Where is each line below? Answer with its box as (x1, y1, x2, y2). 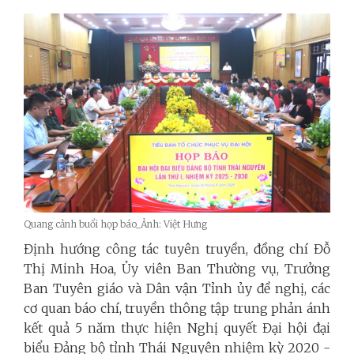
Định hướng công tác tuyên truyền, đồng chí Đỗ (24, 240, 330, 257)
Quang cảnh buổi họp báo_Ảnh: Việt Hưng (24, 217, 207, 230)
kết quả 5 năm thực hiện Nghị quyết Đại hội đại (24, 319, 330, 336)
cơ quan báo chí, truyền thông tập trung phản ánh (24, 299, 330, 316)
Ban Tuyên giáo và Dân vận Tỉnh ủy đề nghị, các (24, 280, 330, 296)
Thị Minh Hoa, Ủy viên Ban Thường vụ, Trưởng (24, 260, 330, 277)
